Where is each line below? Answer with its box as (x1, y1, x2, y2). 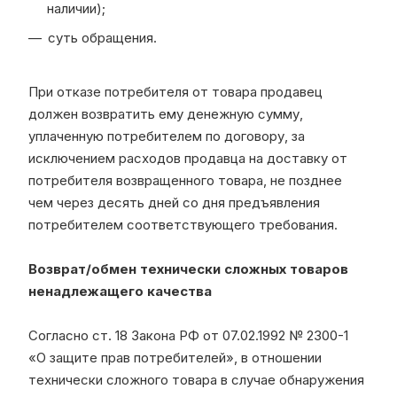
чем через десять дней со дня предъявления (28, 193, 320, 211)
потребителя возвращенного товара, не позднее (28, 171, 342, 189)
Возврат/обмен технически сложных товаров (28, 260, 348, 277)
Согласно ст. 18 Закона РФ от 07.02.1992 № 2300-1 (28, 326, 348, 344)
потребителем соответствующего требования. (28, 215, 338, 233)
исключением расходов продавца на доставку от (28, 149, 347, 167)
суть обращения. (48, 28, 157, 46)
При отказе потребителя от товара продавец (28, 82, 323, 100)
